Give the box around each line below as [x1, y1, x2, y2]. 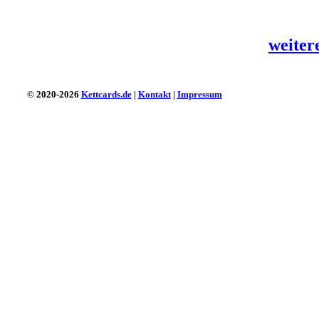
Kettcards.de [80, 89, 132, 100]
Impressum [177, 89, 222, 100]
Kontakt [137, 89, 171, 100]
